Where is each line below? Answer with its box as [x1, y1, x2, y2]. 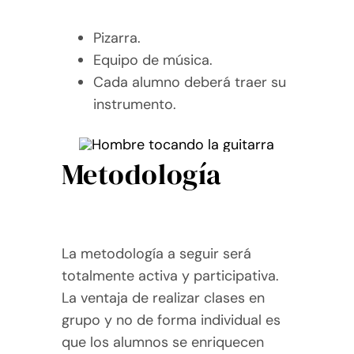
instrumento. [92, 94, 176, 114]
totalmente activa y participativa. [61, 265, 279, 285]
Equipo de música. [92, 50, 213, 70]
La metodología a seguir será [61, 243, 251, 263]
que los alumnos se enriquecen [61, 332, 264, 352]
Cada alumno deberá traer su [92, 72, 286, 92]
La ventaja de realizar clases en [61, 288, 265, 307]
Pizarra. [92, 28, 141, 47]
